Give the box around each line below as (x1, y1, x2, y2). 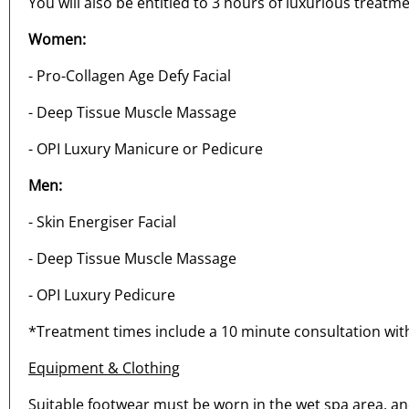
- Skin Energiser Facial (28, 212, 176, 233)
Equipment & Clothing (28, 358, 180, 379)
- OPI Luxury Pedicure (28, 285, 175, 306)
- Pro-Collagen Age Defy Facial (28, 66, 231, 87)
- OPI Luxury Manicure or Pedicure (28, 139, 263, 160)
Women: (28, 29, 86, 50)
